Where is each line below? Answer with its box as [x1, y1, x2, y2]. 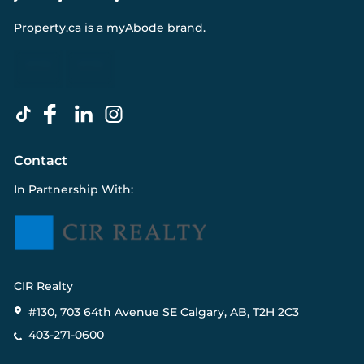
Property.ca [14, 20, 81, 36]
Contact [14, 153, 67, 169]
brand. [164, 20, 206, 36]
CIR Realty [14, 279, 73, 293]
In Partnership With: [14, 182, 133, 197]
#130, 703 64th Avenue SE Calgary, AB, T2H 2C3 [28, 305, 299, 319]
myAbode [106, 20, 164, 36]
